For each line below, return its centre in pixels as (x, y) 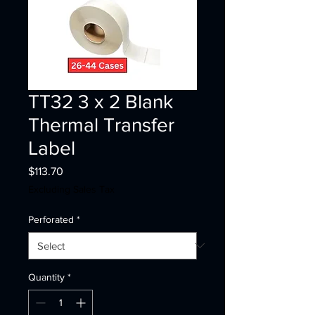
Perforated (51, 219)
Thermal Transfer (101, 124)
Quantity (46, 277)
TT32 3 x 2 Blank (101, 101)
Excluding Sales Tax (71, 189)
